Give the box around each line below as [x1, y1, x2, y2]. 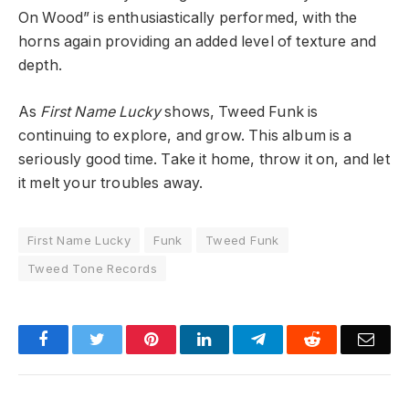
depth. [18, 57, 62, 75]
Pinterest [156, 330, 215, 348]
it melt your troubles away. [18, 174, 204, 193]
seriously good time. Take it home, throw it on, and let [18, 151, 390, 169]
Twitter [103, 330, 152, 348]
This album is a [248, 127, 352, 145]
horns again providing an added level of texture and [18, 33, 377, 51]
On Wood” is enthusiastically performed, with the [18, 9, 358, 27]
